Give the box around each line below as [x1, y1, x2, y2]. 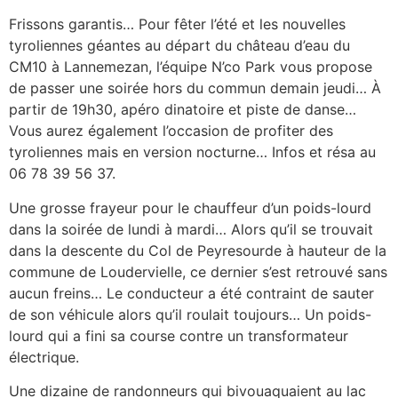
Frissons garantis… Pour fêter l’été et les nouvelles [9, 15, 346, 34]
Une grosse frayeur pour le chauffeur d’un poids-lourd [9, 198, 371, 217]
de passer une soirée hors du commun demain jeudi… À [9, 79, 381, 98]
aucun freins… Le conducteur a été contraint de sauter [9, 283, 374, 302]
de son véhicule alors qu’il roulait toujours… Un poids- [9, 305, 371, 323]
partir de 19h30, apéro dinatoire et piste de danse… [9, 100, 356, 119]
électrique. [9, 347, 79, 366]
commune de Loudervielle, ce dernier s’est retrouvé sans [9, 262, 387, 281]
